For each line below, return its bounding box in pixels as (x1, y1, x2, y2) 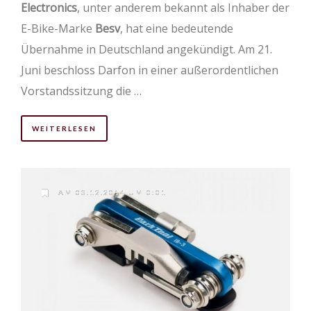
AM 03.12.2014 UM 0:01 (56, 188, 167, 197)
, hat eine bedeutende (120, 20, 233, 36)
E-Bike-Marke (21, 20, 95, 36)
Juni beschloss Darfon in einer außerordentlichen (21, 62, 278, 78)
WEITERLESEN (32, 124, 96, 133)
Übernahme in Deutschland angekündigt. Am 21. (21, 41, 272, 57)
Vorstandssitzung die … (21, 83, 142, 99)
